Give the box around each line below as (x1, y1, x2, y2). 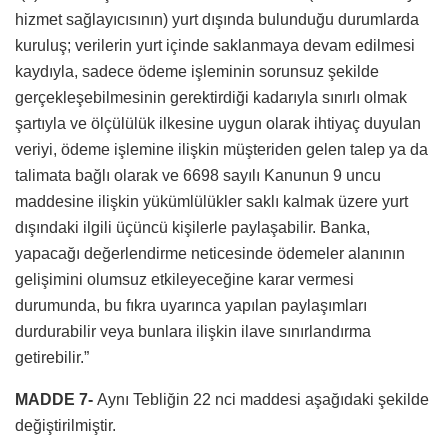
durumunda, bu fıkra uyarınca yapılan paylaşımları (15, 297, 367, 315)
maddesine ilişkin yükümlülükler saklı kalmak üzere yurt (15, 193, 408, 211)
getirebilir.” (15, 349, 89, 367)
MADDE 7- (15, 391, 93, 409)
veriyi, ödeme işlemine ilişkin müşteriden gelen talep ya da (15, 141, 428, 159)
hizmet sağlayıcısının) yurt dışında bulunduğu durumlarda (15, 11, 419, 29)
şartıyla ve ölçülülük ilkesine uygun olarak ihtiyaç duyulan (15, 115, 421, 133)
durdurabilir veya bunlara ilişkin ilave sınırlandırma (15, 323, 371, 341)
